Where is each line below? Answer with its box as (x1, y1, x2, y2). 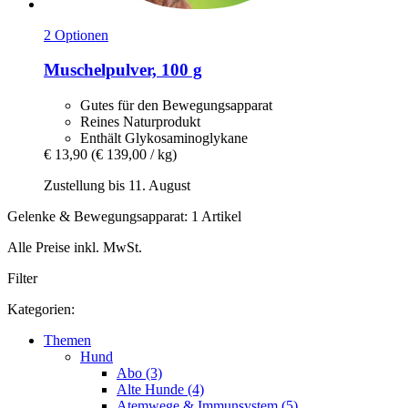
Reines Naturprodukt (80, 114, 200, 130)
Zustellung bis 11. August (44, 178, 190, 194)
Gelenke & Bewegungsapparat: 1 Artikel (7, 209, 241, 225)
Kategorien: (7, 301, 75, 318)
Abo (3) (117, 365, 162, 382)
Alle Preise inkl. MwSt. (7, 240, 142, 256)
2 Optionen (44, 26, 108, 43)
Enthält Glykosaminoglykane (80, 130, 248, 147)
